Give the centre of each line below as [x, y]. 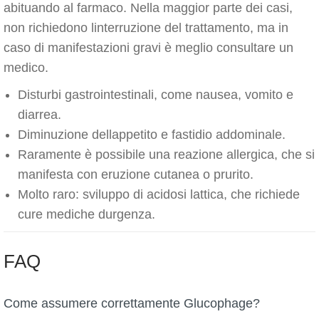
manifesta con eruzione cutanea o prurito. [136, 174]
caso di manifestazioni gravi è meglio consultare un [148, 48]
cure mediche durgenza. [87, 214]
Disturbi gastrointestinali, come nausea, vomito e [156, 95]
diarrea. [40, 115]
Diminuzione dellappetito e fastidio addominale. [152, 135]
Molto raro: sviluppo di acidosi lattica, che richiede [159, 194]
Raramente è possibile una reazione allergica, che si [166, 155]
